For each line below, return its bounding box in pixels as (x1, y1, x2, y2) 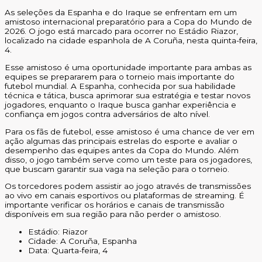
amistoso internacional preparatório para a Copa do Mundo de (5, 17, 252, 27)
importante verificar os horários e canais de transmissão (5, 200, 225, 210)
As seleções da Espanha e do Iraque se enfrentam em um (5, 8, 237, 18)
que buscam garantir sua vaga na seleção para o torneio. (5, 164, 229, 174)
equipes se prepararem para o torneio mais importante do (5, 72, 235, 82)
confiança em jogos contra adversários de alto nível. (5, 109, 210, 119)
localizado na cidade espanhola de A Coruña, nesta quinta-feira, (5, 36, 257, 46)
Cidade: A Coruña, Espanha (28, 236, 137, 246)
